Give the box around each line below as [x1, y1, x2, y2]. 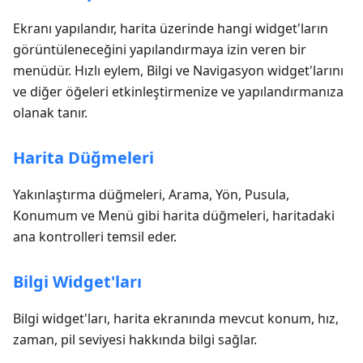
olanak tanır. [13, 104, 88, 122]
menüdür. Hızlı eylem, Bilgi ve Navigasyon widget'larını [13, 62, 344, 79]
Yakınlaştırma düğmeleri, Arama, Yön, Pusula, [13, 186, 289, 203]
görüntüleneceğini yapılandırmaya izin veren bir [13, 41, 306, 58]
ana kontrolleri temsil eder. [13, 228, 177, 246]
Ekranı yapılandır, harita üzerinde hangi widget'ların [13, 19, 328, 37]
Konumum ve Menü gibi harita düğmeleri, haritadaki [13, 207, 335, 224]
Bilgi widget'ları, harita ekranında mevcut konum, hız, [13, 310, 339, 327]
